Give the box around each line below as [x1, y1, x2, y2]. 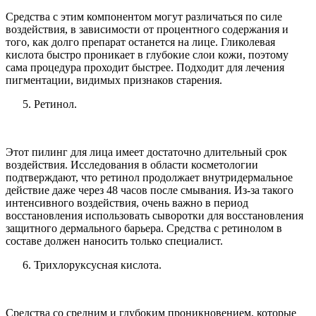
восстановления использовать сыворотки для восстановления [6, 209, 303, 221]
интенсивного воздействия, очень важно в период [6, 196, 248, 209]
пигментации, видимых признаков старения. [6, 73, 222, 86]
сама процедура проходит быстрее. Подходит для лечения [6, 61, 284, 73]
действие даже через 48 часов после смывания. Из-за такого [6, 183, 293, 196]
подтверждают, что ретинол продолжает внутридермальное [6, 171, 293, 183]
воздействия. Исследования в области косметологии [6, 158, 258, 171]
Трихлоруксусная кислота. [34, 258, 162, 271]
